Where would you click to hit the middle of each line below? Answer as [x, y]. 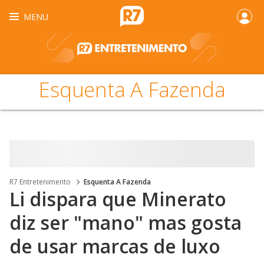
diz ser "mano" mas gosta [126, 222]
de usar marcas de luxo [115, 246]
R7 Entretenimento [40, 182]
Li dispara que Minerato [118, 199]
